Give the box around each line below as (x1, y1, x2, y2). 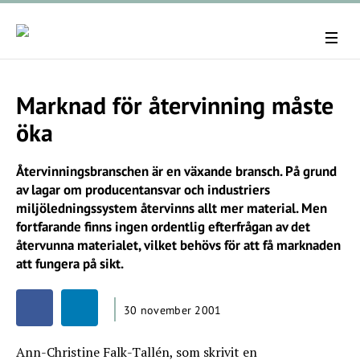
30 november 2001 (124, 303, 222, 317)
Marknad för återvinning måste (16, 89, 333, 121)
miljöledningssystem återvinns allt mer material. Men (16, 199, 327, 217)
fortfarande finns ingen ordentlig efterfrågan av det (16, 218, 310, 235)
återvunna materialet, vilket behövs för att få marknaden (16, 236, 341, 254)
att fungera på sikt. (16, 255, 124, 272)
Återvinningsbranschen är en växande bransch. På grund (16, 162, 337, 180)
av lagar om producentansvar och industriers (16, 181, 270, 198)
